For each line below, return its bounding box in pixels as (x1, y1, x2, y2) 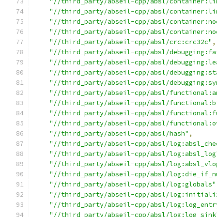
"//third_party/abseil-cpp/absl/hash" (49, 129, 189, 138)
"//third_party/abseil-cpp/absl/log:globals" (49, 180, 216, 188)
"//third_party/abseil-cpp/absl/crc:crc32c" (49, 38, 212, 46)
